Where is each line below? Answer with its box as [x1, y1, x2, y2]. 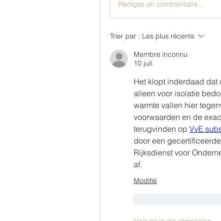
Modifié [134, 176, 157, 185]
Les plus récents [142, 32, 194, 40]
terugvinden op [134, 124, 189, 134]
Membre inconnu [134, 50, 187, 59]
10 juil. [134, 59, 154, 68]
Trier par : [110, 32, 140, 40]
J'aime [148, 194, 169, 204]
